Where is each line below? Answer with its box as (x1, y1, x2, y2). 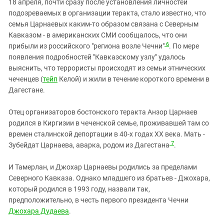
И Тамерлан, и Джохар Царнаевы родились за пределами (8, 163, 197, 171)
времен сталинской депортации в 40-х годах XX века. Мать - (8, 130, 205, 138)
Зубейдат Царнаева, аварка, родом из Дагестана (8, 141, 169, 149)
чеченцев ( (8, 75, 43, 83)
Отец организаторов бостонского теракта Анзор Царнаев (8, 108, 197, 116)
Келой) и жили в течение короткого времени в (57, 75, 209, 83)
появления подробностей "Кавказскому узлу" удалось (8, 53, 185, 61)
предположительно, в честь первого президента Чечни (8, 196, 188, 204)
